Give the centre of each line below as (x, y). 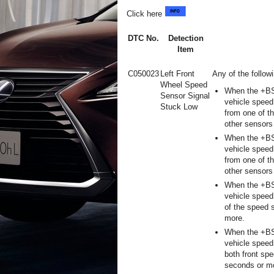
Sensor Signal (185, 96)
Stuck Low (179, 107)
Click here (146, 14)
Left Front (177, 74)
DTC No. (143, 38)
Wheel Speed (184, 85)
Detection (186, 38)
